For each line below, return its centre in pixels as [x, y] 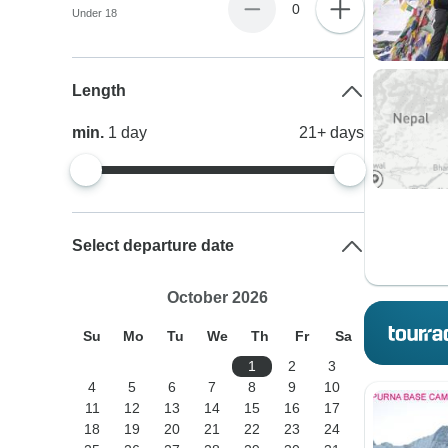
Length [99, 90]
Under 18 [95, 13]
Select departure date [153, 245]
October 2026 [218, 297]
